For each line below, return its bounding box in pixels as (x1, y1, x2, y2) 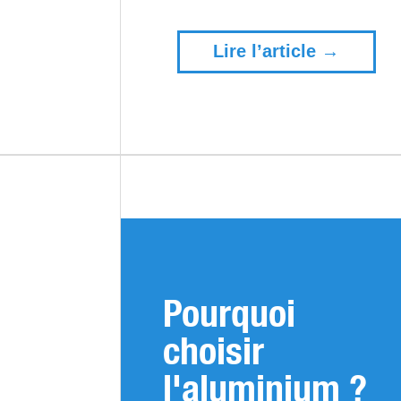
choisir (162, 328, 264, 372)
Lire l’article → (213, 41, 340, 62)
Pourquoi (162, 290, 295, 335)
